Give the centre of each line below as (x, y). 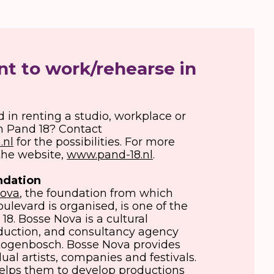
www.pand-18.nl (110, 155)
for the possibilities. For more (94, 142)
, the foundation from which (96, 193)
